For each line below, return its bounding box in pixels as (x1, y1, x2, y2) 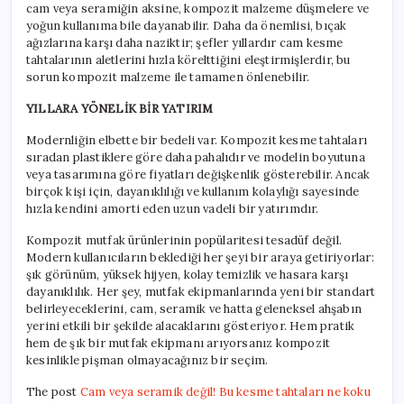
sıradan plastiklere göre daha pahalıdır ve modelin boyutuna (26, 150, 365, 166)
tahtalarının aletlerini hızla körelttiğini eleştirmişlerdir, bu (26, 52, 351, 69)
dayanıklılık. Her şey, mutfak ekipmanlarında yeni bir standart (26, 284, 376, 300)
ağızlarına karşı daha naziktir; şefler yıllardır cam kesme (26, 35, 344, 51)
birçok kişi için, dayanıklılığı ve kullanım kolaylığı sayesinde (26, 184, 360, 200)
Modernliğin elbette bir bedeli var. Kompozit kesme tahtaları (26, 133, 368, 149)
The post (26, 384, 80, 400)
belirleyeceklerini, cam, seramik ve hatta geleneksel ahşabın (26, 301, 363, 317)
